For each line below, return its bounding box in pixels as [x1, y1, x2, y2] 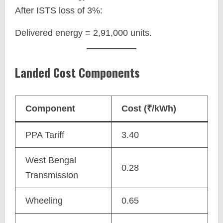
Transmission [25, 170, 78, 180]
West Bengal [25, 155, 76, 165]
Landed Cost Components [15, 63, 140, 81]
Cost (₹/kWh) [121, 104, 176, 113]
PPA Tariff [25, 130, 64, 140]
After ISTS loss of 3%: [15, 5, 103, 15]
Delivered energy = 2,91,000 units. [15, 28, 152, 38]
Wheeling [25, 196, 63, 206]
